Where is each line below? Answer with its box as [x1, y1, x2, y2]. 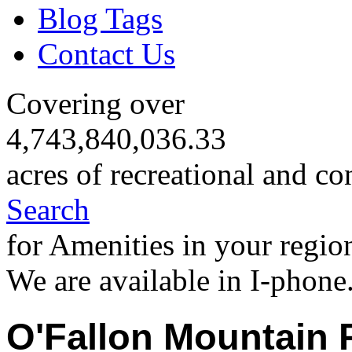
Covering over [6, 86, 185, 121]
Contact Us [38, 36, 175, 71]
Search [6, 192, 90, 227]
